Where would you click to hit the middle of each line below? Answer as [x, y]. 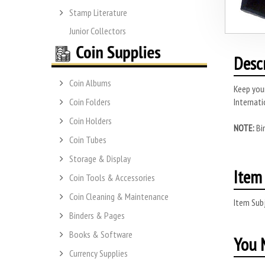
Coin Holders [91, 121]
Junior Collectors [98, 30]
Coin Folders [90, 102]
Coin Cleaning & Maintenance [119, 197]
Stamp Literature [98, 12]
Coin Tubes [88, 140]
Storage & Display [100, 159]
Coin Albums [90, 83]
